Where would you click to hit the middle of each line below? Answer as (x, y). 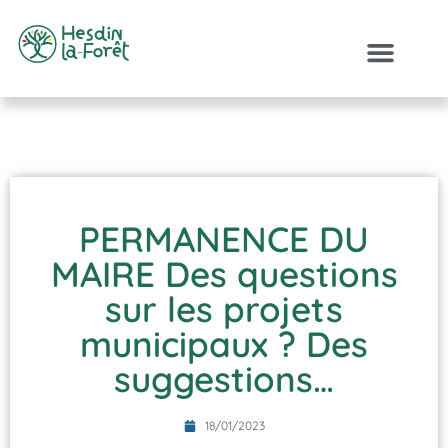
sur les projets (224, 308)
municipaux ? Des (224, 343)
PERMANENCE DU (224, 238)
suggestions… (224, 378)
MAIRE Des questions (224, 273)
